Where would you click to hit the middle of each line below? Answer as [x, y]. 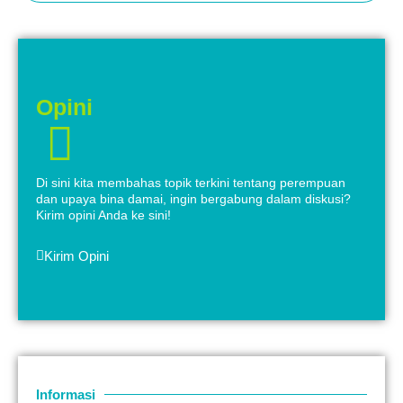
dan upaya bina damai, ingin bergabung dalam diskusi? [193, 198]
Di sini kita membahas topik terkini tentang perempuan [191, 182]
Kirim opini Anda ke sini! [103, 215]
